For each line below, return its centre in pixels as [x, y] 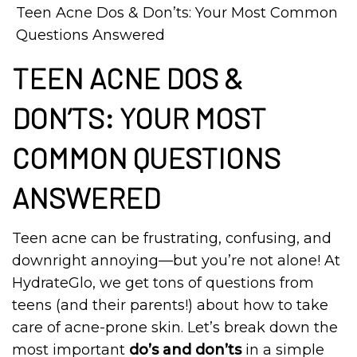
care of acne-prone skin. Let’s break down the [175, 328]
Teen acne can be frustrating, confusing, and [172, 238]
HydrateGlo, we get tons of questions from [163, 283]
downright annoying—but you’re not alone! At [176, 261]
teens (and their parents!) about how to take [170, 305]
